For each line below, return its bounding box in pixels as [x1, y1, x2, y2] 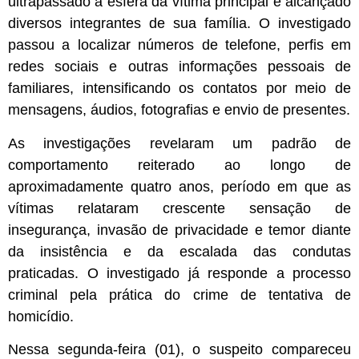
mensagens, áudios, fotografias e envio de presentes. [8, 102, 350, 119]
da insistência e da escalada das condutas [8, 243, 351, 260]
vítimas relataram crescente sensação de [8, 200, 351, 216]
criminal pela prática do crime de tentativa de [8, 286, 351, 303]
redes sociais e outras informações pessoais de [8, 58, 351, 75]
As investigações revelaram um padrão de [8, 135, 351, 151]
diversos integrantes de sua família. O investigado [8, 15, 351, 32]
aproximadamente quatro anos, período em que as [8, 178, 351, 195]
